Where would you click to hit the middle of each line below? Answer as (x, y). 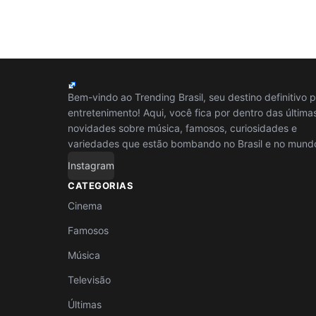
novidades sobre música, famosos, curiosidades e (182, 128)
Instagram (91, 166)
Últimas (85, 305)
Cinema (85, 206)
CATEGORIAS (101, 186)
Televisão (89, 280)
